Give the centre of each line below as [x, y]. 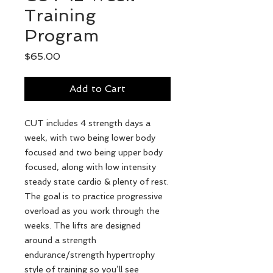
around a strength [60, 240]
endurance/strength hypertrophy [90, 255]
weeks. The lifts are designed [83, 225]
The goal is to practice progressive [94, 196]
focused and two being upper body [94, 152]
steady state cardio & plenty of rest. [97, 182]
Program [62, 36]
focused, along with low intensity [90, 167]
